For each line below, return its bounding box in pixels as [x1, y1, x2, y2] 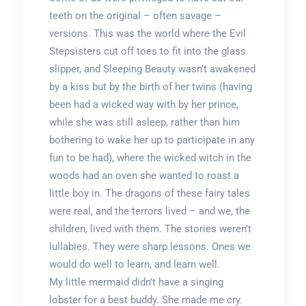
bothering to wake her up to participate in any [48, 133, 255, 146]
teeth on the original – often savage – [48, 9, 221, 22]
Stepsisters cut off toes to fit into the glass [48, 44, 246, 57]
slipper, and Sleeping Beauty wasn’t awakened [48, 62, 255, 75]
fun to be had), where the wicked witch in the [48, 151, 251, 164]
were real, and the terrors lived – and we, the [48, 204, 250, 217]
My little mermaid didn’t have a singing [48, 275, 223, 288]
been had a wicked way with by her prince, [48, 98, 238, 111]
